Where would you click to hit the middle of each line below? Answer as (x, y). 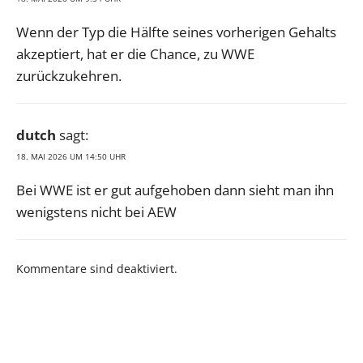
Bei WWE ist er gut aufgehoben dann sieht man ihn (175, 190)
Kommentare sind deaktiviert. (97, 269)
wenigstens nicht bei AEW (96, 212)
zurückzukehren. (69, 76)
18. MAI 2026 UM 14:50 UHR (71, 157)
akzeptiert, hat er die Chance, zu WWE (135, 54)
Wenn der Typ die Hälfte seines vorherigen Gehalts (176, 32)
